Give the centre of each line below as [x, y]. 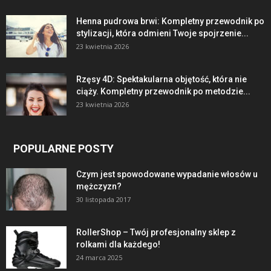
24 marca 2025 [99, 257]
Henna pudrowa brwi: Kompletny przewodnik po [170, 21]
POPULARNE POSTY [64, 148]
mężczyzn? [99, 186]
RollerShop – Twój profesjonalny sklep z [156, 232]
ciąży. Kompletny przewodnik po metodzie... [163, 91]
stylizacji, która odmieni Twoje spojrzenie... [162, 33]
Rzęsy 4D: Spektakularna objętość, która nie [162, 79]
